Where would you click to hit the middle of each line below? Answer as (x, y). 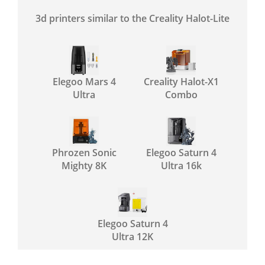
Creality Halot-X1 (181, 81)
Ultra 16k (181, 165)
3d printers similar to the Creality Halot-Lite (132, 18)
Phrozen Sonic (84, 152)
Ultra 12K (132, 236)
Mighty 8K (84, 165)
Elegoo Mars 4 (84, 81)
